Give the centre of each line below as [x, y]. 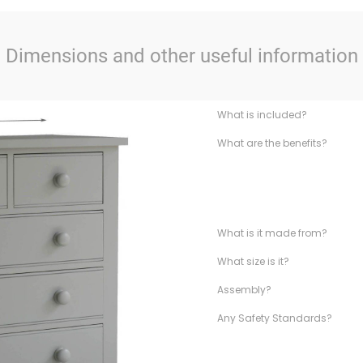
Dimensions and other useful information [181, 56]
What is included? [262, 115]
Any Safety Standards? [274, 318]
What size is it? [253, 261]
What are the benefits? [272, 143]
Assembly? [244, 290]
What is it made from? [272, 233]
